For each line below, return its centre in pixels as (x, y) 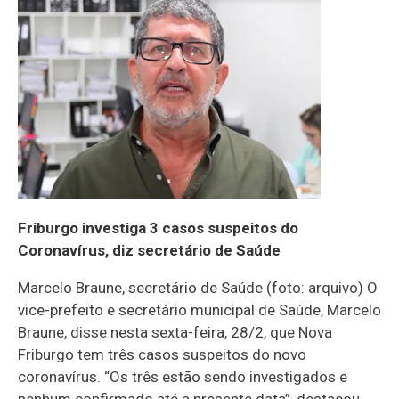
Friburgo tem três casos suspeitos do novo (162, 354)
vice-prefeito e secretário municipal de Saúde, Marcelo (199, 309)
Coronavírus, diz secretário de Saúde (149, 250)
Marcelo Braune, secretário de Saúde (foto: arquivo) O (198, 287)
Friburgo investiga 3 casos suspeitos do (158, 228)
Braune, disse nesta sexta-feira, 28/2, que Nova (175, 332)
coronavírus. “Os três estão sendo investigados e (183, 376)
